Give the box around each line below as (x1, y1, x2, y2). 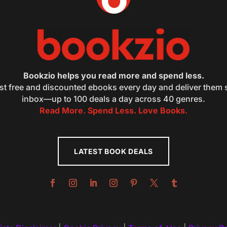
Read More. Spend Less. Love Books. (40, 105, 187, 116)
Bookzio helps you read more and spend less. (23, 70, 204, 81)
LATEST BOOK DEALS (74, 146, 153, 156)
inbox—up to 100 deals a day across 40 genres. (22, 93, 205, 104)
